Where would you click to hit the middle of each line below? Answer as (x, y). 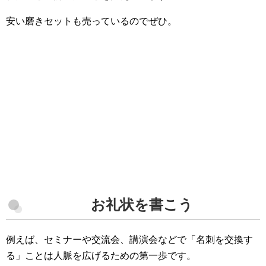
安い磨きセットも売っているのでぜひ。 (91, 21)
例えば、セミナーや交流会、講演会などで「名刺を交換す (129, 240)
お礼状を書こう (142, 205)
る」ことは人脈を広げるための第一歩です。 (101, 256)
